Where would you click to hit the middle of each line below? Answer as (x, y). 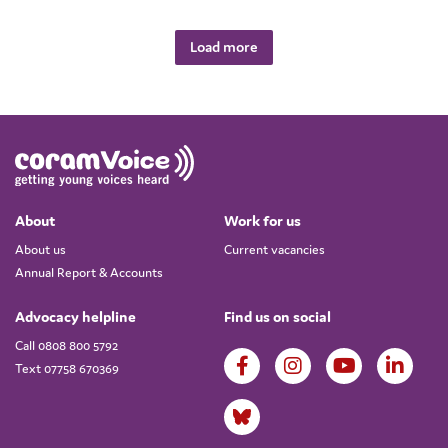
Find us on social (277, 316)
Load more (224, 47)
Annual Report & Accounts (89, 272)
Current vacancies (274, 249)
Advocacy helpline (75, 316)
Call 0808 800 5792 (66, 345)
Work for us (262, 220)
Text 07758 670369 (67, 368)
